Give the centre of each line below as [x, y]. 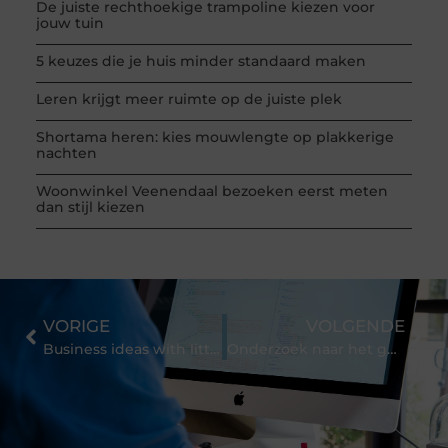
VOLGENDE [356, 325]
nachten [66, 152]
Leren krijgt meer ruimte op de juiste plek [188, 98]
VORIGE [76, 325]
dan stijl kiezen [90, 206]
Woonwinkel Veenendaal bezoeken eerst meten [211, 190]
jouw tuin [69, 22]
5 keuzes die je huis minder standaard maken [200, 60]
